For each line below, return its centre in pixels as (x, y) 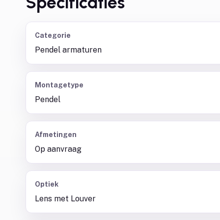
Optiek (47, 184)
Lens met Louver (65, 199)
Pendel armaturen (68, 50)
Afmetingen (56, 135)
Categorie (53, 35)
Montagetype (59, 85)
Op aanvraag (58, 149)
